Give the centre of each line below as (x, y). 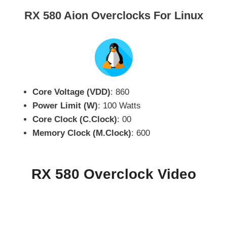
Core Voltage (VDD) (71, 92)
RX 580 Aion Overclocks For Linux (113, 15)
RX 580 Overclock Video (113, 174)
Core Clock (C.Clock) (75, 120)
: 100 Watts (119, 106)
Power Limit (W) (65, 106)
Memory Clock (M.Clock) (82, 133)
